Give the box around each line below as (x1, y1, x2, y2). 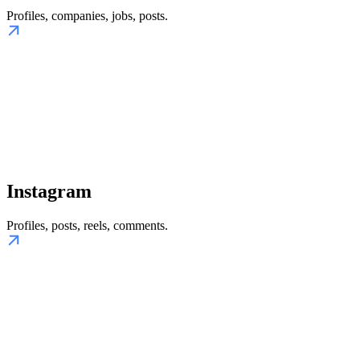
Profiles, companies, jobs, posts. (6, 8, 168, 22)
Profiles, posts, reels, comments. (6, 218, 168, 232)
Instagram (6, 180, 92, 202)
